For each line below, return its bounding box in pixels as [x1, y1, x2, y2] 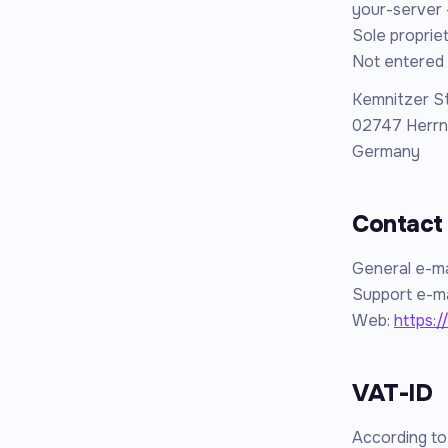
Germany [352, 141, 420, 162]
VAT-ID [352, 378, 433, 408]
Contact [352, 209, 443, 239]
